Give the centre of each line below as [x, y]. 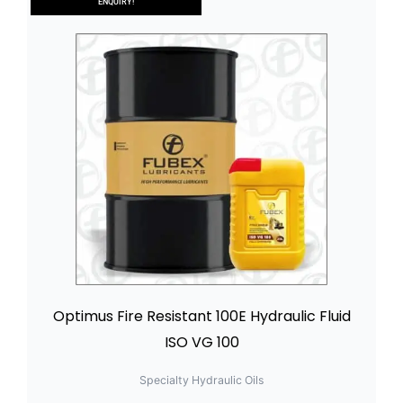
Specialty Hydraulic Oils [201, 380]
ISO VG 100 [201, 342]
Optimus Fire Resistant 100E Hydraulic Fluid [201, 316]
